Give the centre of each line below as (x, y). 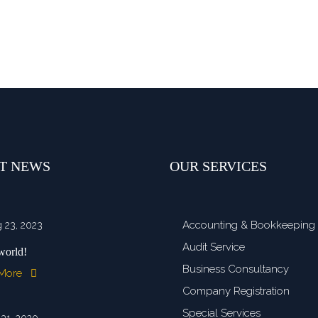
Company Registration (236, 291)
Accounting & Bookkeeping (249, 225)
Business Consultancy (236, 269)
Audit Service (214, 247)
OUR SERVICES (218, 166)
